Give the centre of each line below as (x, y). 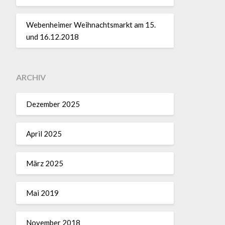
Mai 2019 (42, 193)
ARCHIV (31, 77)
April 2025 (44, 133)
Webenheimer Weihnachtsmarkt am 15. (91, 24)
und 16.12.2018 (52, 36)
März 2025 (44, 163)
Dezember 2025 (53, 104)
